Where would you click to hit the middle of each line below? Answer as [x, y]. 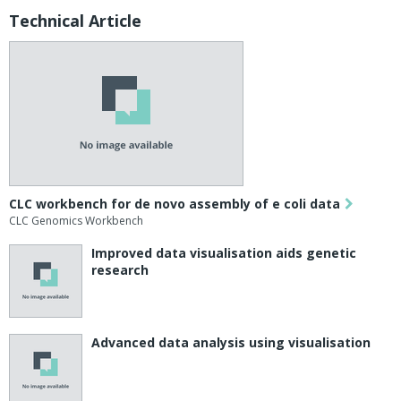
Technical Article [75, 21]
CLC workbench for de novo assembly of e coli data [175, 204]
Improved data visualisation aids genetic [224, 253]
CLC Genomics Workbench [76, 221]
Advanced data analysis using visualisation [231, 343]
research [120, 270]
